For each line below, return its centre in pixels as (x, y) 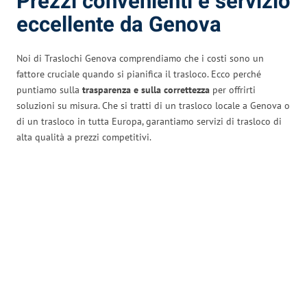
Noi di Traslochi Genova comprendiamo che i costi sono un (140, 58)
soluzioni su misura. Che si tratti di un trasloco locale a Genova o (153, 106)
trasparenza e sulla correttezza (146, 90)
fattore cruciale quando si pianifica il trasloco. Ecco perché (139, 74)
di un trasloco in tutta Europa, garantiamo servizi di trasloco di (149, 121)
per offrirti (233, 90)
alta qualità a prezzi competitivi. (84, 137)
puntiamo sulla (49, 90)
